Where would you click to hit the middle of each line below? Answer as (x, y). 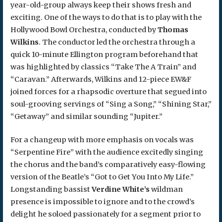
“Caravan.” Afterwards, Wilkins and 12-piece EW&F (101, 80)
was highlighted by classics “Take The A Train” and (103, 67)
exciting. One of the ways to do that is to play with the (106, 18)
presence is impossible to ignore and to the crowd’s (102, 201)
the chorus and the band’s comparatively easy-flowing (108, 164)
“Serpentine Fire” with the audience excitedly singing (107, 152)
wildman (166, 189)
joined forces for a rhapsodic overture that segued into (108, 92)
